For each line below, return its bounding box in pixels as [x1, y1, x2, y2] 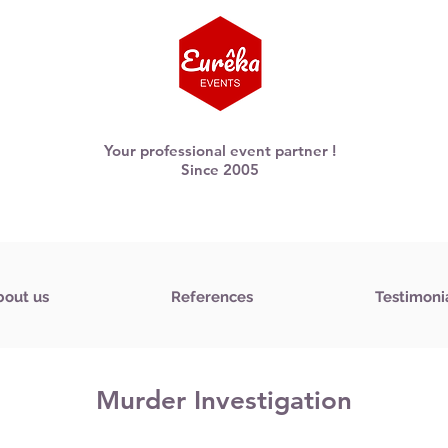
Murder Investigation [95, 385, 352, 416]
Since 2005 [181, 160, 259, 179]
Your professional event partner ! [104, 141, 336, 160]
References [171, 288, 253, 306]
